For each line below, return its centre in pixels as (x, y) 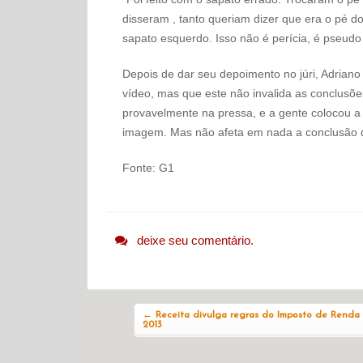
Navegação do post (208, 298)
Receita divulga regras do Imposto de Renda (256, 315)
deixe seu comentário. (196, 240)
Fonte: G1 (148, 167)
